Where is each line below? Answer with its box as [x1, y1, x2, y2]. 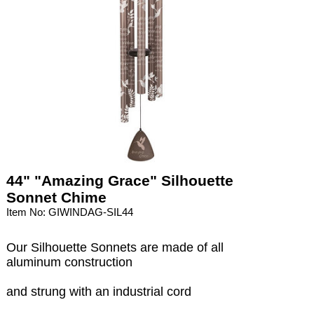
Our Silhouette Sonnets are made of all [6, 240, 224, 255]
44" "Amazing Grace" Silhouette [6, 172, 234, 189]
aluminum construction [6, 255, 133, 270]
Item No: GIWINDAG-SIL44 [6, 206, 134, 219]
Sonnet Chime [6, 189, 107, 206]
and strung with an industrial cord [6, 285, 192, 299]
